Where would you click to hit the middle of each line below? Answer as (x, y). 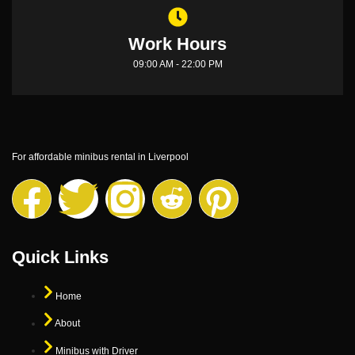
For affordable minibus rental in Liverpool (100, 157)
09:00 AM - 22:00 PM (177, 64)
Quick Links (60, 258)
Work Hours (177, 44)
